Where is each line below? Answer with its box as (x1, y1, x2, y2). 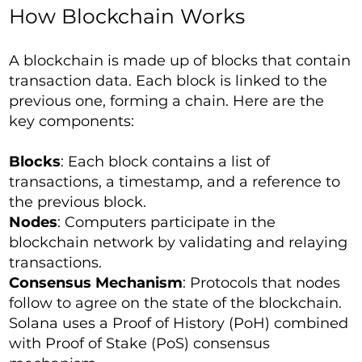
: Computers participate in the (57, 213, 276, 232)
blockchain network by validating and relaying (9, 234, 348, 252)
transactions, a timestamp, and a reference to (9, 173, 341, 192)
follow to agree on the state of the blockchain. (9, 294, 343, 313)
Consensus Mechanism (9, 274, 183, 293)
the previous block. (9, 193, 147, 212)
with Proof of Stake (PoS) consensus (9, 335, 271, 353)
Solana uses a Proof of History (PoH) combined (9, 314, 349, 333)
